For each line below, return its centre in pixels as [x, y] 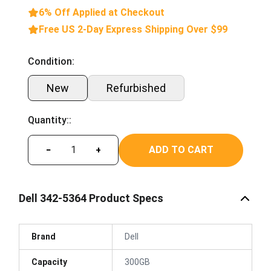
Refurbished [136, 88]
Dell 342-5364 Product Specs [91, 198]
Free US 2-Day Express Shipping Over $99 [133, 29]
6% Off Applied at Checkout [102, 12]
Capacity [49, 262]
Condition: [51, 61]
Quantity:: [50, 120]
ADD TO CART [181, 150]
